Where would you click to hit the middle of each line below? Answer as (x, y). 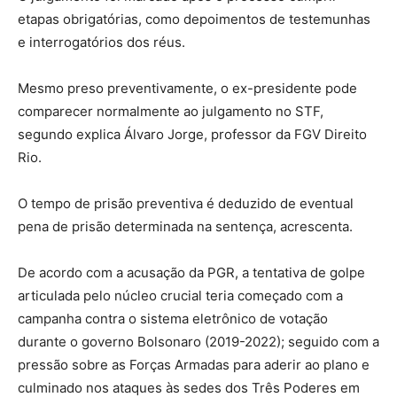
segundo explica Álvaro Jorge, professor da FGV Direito (192, 134)
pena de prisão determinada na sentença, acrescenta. (185, 226)
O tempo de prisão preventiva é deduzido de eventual (186, 203)
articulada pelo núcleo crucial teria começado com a (180, 295)
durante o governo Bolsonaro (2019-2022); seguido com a (198, 341)
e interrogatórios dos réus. (101, 42)
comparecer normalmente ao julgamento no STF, (171, 111)
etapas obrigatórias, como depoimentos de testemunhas (194, 19)
